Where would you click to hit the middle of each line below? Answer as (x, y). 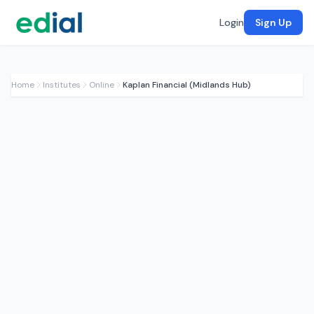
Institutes (62, 85)
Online (102, 85)
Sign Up (273, 22)
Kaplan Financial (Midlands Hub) (187, 85)
